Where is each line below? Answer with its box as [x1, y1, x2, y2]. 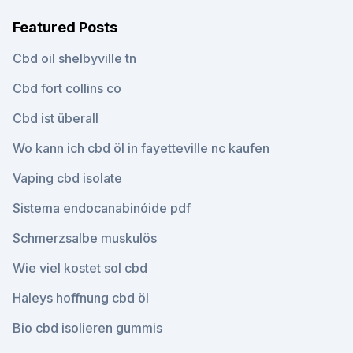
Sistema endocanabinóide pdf [13, 200, 191, 216]
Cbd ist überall [13, 110, 98, 126]
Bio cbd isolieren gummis [13, 320, 162, 336]
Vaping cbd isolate [13, 170, 122, 186]
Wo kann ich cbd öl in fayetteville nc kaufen [13, 140, 269, 156]
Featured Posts [13, 19, 117, 35]
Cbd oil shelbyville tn [13, 50, 136, 66]
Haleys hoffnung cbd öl [13, 290, 149, 306]
